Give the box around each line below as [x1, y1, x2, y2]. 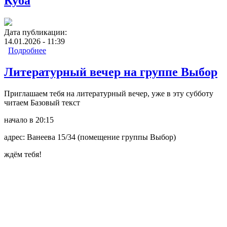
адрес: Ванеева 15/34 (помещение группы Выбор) [4, 133, 176, 141]
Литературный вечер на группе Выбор [4, 65, 217, 79]
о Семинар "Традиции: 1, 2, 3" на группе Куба [46, 46, 206, 55]
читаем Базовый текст [4, 98, 80, 107]
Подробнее [8, 46, 46, 55]
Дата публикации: [4, 28, 69, 37]
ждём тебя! [4, 150, 42, 159]
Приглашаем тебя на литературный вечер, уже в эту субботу [4, 89, 213, 98]
